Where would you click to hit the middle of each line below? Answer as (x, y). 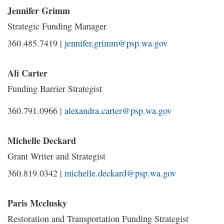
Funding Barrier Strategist (55, 88)
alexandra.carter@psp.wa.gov (118, 110)
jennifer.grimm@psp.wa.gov (116, 43)
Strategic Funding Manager (57, 26)
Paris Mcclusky (37, 203)
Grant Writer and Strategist (56, 156)
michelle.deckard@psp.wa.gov (120, 173)
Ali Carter (27, 73)
